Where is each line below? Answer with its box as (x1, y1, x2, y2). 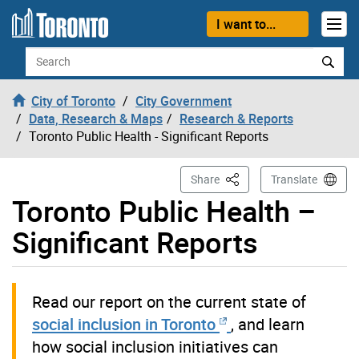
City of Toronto (31, 91, 115, 110)
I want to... (216, 14, 276, 33)
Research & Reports (179, 109, 293, 127)
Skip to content (12, 12, 98, 30)
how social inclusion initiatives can (32, 335, 278, 357)
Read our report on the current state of (32, 290, 306, 313)
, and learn (231, 313, 305, 335)
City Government (135, 91, 232, 110)
